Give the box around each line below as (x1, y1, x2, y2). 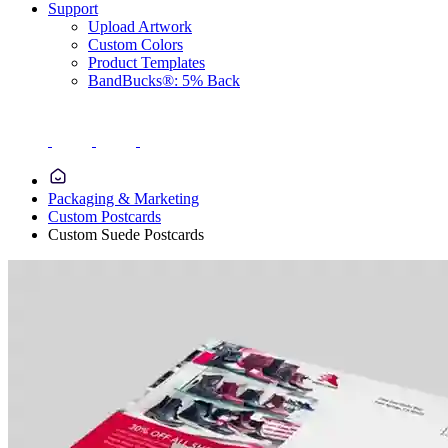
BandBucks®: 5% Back (88, 72, 240, 89)
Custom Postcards (48, 208, 161, 225)
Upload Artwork (88, 18, 192, 35)
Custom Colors (88, 36, 183, 53)
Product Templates (88, 54, 205, 71)
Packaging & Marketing (48, 190, 199, 207)
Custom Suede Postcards (48, 226, 204, 243)
